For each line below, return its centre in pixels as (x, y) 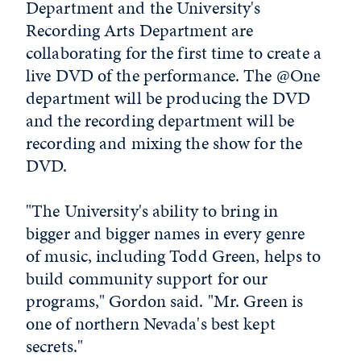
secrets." (54, 346)
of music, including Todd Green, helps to (174, 256)
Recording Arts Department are (140, 30)
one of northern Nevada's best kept (151, 324)
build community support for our (147, 278)
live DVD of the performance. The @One (173, 75)
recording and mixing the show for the (164, 143)
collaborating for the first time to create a (174, 53)
